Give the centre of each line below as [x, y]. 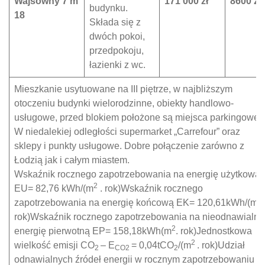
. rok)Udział [221, 245]
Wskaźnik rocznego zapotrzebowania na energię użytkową [137, 174]
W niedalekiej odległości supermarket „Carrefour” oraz [127, 132]
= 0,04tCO [153, 245]
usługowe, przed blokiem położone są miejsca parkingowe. [138, 117]
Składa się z [115, 22]
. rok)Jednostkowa [214, 231]
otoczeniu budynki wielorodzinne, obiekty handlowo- [124, 103]
